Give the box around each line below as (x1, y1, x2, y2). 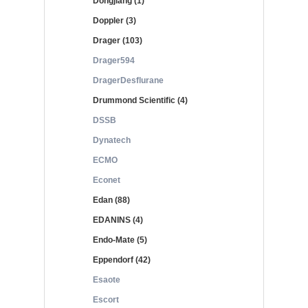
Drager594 (93, 56, 135, 65)
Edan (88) (93, 195, 130, 205)
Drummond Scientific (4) (93, 96, 188, 105)
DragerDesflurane (93, 76, 164, 85)
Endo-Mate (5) (93, 235, 147, 245)
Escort (93, 295, 119, 305)
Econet (93, 175, 120, 185)
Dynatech (93, 135, 131, 145)
